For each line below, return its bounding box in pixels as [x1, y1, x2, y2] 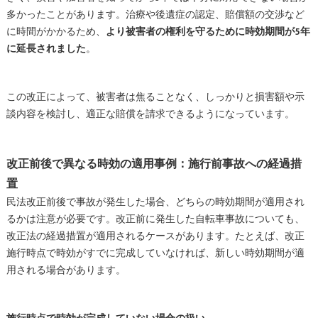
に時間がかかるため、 [6, 23, 106, 40]
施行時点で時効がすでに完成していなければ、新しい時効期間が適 [6, 245, 305, 261]
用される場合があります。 [6, 262, 126, 278]
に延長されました [6, 40, 86, 57]
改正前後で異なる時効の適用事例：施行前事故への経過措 [6, 154, 302, 173]
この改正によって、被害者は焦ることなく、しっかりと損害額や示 [6, 89, 305, 105]
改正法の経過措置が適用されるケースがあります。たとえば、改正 [6, 228, 305, 244]
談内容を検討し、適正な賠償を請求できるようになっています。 [6, 106, 295, 122]
